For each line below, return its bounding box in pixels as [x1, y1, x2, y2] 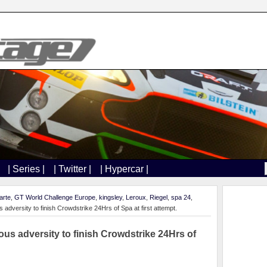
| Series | [8, 164, 45, 174]
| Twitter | [54, 164, 91, 174]
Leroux [126, 194, 146, 201]
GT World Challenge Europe [14, 194, 95, 201]
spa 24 [171, 194, 191, 201]
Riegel [150, 194, 167, 201]
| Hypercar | [100, 164, 148, 174]
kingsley [99, 194, 122, 201]
